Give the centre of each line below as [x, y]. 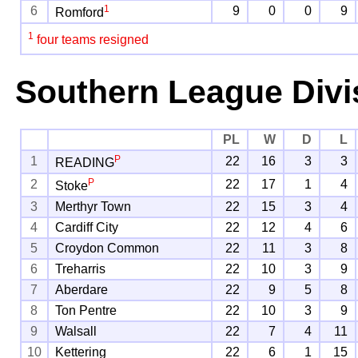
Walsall [76, 331]
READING [85, 163]
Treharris [81, 268]
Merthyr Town [93, 206]
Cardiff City [87, 227]
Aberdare [82, 289]
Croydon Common [107, 248]
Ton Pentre [86, 310]
